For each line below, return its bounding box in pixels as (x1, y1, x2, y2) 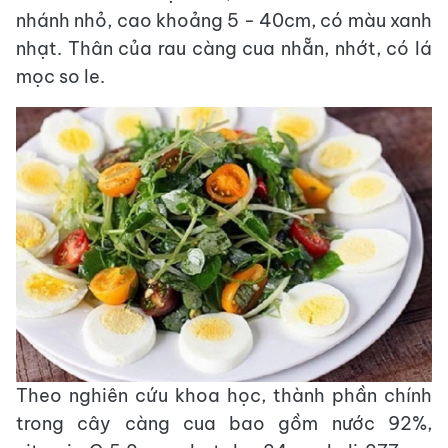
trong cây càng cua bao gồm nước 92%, (16, 412, 432, 436)
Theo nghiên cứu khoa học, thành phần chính (16, 384, 432, 408)
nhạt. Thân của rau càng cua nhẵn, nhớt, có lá (16, 37, 432, 60)
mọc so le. (16, 65, 105, 88)
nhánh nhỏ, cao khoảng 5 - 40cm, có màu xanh (16, 9, 432, 32)
